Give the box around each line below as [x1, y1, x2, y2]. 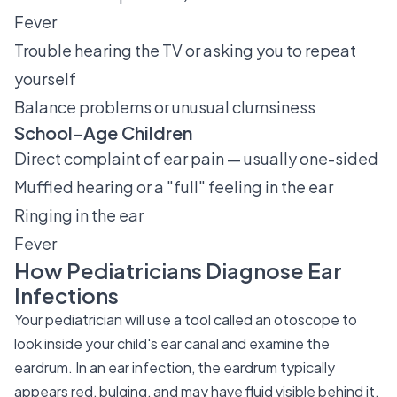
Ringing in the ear [14, 205, 144, 225]
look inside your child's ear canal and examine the [14, 334, 330, 353]
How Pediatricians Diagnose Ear [14, 257, 342, 284]
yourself [14, 68, 76, 89]
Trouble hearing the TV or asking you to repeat [14, 40, 356, 60]
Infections [14, 282, 119, 308]
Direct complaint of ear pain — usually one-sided [14, 148, 378, 168]
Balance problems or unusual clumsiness [14, 97, 315, 117]
